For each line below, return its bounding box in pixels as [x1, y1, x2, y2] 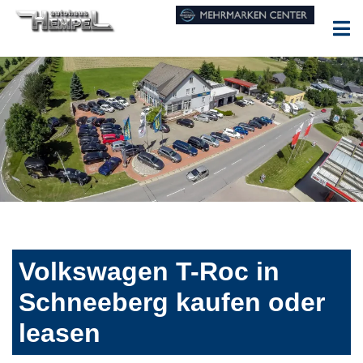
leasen [19, 318, 100, 348]
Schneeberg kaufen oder [19, 288, 325, 318]
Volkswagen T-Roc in [19, 257, 280, 287]
